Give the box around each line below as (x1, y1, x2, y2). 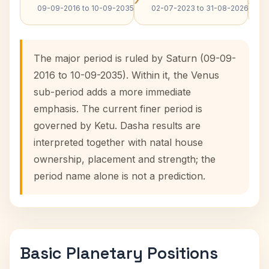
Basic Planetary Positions (20, 243, 218, 264)
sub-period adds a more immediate (34, 86, 191, 98)
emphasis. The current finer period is (34, 103, 202, 115)
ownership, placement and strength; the (34, 153, 216, 165)
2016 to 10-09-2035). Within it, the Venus (34, 69, 219, 81)
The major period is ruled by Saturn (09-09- (34, 52, 236, 64)
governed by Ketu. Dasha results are (34, 119, 201, 131)
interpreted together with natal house (34, 136, 203, 148)
